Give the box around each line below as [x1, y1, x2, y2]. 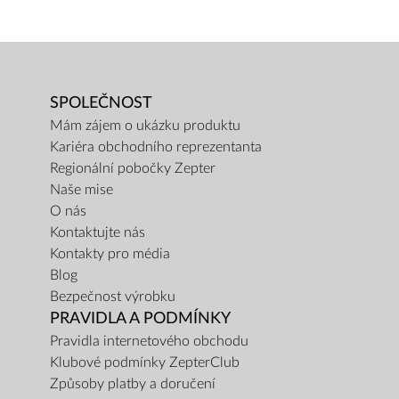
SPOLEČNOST [50, 95, 152, 110]
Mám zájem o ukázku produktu [50, 118, 240, 133]
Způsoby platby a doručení [50, 377, 216, 391]
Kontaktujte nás [50, 225, 145, 240]
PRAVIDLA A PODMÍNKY [50, 311, 231, 326]
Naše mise [50, 183, 113, 197]
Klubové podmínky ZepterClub [50, 355, 240, 370]
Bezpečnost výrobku [50, 289, 175, 304]
